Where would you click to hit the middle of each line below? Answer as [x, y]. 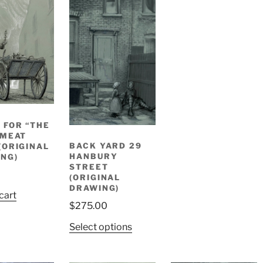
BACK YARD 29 [106, 146]
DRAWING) [94, 188]
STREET [89, 167]
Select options [100, 227]
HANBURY [93, 156]
